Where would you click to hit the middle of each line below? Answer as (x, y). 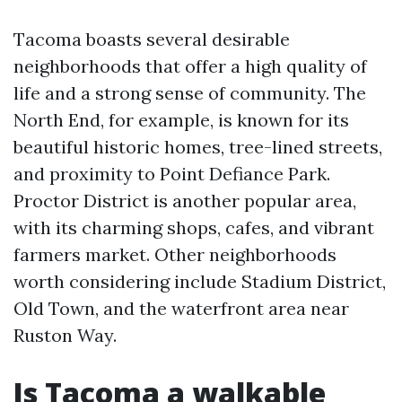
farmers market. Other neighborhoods (175, 254)
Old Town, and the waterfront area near (181, 308)
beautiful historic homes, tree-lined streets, (198, 147)
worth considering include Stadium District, (200, 281)
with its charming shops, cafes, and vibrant (194, 227)
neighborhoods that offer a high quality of (190, 66)
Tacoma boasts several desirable (152, 39)
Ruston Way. (65, 335)
